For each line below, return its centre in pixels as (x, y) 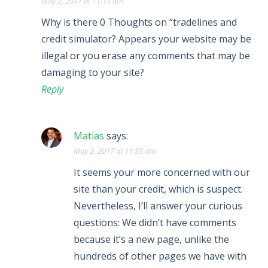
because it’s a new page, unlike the (151, 239)
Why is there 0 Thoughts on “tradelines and (139, 22)
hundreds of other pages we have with (160, 256)
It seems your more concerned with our (162, 172)
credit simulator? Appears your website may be (146, 39)
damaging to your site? (93, 72)
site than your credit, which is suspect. (158, 189)
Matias (89, 136)
